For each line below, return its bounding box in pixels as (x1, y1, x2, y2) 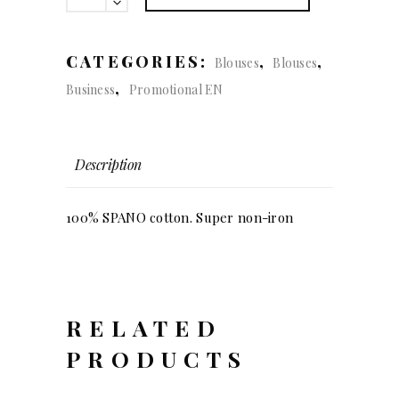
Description (75, 155, 142, 175)
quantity (65, 20, 113, 37)
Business (66, 81, 116, 99)
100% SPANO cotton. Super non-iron (66, 208, 294, 227)
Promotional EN (128, 81, 224, 99)
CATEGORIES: (66, 51, 215, 73)
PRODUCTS (66, 344, 248, 374)
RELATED (66, 313, 222, 343)
